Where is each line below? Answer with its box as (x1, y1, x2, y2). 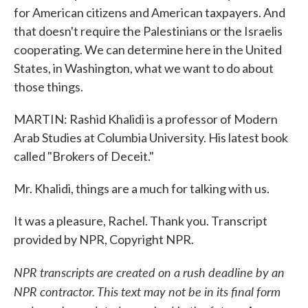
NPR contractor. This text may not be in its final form (14, 283, 280, 300)
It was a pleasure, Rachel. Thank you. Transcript (14, 213, 267, 228)
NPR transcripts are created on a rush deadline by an (14, 263, 285, 280)
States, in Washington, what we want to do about (14, 60, 274, 76)
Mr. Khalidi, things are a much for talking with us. (14, 181, 269, 196)
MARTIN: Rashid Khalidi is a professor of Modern (14, 111, 278, 126)
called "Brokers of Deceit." (14, 148, 154, 164)
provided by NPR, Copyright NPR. (14, 232, 194, 247)
